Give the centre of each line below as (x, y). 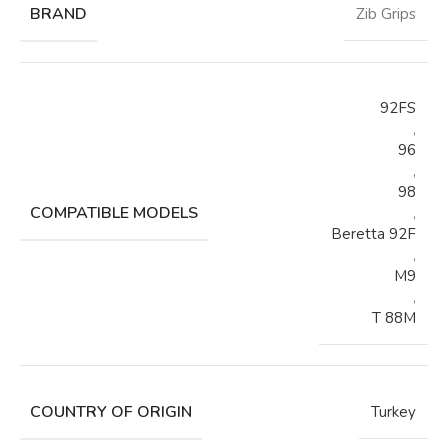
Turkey (393, 412)
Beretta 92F (373, 234)
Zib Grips (386, 14)
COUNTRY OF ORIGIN (111, 412)
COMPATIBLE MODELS (114, 213)
